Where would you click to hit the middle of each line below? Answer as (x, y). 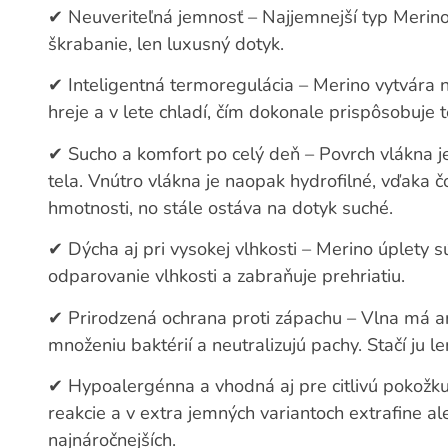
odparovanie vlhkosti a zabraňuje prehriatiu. (227, 276)
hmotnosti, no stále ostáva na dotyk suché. (221, 207)
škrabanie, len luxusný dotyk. (166, 43)
